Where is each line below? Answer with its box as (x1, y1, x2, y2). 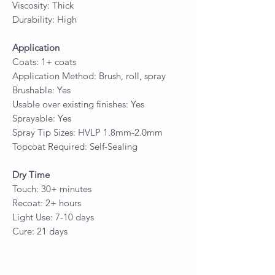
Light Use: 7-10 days (12, 211, 94, 223)
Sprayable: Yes (12, 112, 71, 124)
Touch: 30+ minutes (12, 182, 91, 195)
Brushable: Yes (12, 83, 71, 96)
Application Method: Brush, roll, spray (12, 69, 166, 82)
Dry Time (12, 168, 50, 180)
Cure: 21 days (12, 225, 68, 237)
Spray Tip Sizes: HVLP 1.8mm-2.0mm (12, 126, 163, 138)
